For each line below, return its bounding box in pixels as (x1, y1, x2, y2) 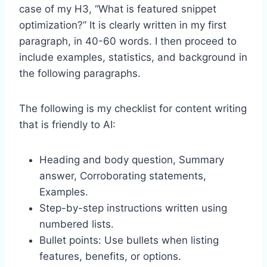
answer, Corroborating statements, (39, 169, 206, 182)
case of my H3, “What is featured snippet (19, 2, 216, 15)
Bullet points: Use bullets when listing (39, 234, 219, 246)
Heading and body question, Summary (39, 153, 224, 166)
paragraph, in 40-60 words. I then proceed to (19, 35, 237, 47)
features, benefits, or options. (39, 250, 181, 262)
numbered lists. (39, 218, 114, 230)
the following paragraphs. (19, 67, 141, 79)
